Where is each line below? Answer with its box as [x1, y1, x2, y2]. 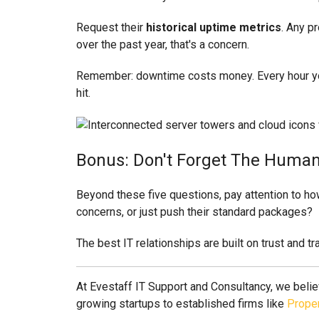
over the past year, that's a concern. [76, 38, 249, 52]
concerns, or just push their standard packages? [76, 205, 313, 219]
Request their [76, 21, 146, 35]
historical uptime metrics [146, 21, 281, 35]
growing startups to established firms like [76, 297, 287, 311]
